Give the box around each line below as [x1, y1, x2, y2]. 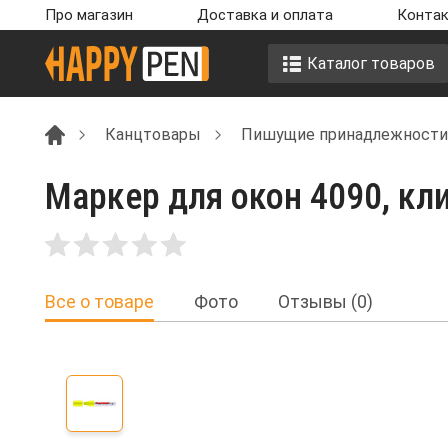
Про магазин [45, 6, 133, 24]
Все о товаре [45, 291, 154, 313]
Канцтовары [105, 124, 201, 144]
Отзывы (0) [278, 291, 373, 313]
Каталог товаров [306, 53, 435, 73]
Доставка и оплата [197, 6, 333, 24]
